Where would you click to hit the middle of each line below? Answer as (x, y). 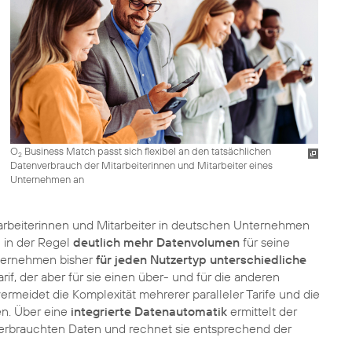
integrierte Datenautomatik (149, 311)
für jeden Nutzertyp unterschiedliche (201, 259)
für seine (265, 242)
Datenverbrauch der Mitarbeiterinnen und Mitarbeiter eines (141, 165)
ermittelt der (262, 311)
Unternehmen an (47, 179)
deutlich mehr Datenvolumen (156, 242)
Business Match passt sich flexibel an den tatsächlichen (146, 150)
